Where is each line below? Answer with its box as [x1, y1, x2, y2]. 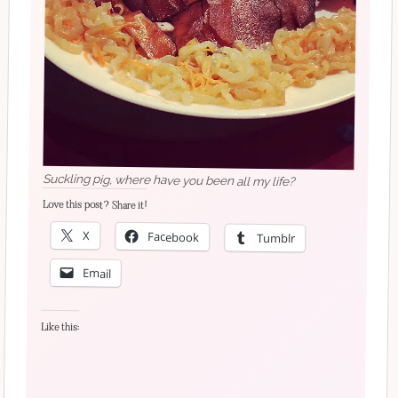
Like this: [40, 321, 80, 333]
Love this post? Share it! [42, 198, 147, 211]
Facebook [147, 227, 200, 245]
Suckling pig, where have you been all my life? [43, 170, 295, 188]
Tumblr [257, 228, 296, 246]
